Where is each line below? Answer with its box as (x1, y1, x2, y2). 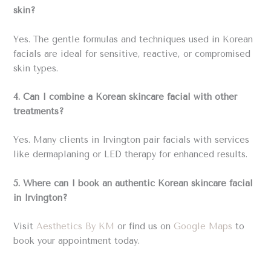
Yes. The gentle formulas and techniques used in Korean (13, 34, 253, 45)
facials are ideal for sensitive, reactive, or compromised (13, 48, 251, 59)
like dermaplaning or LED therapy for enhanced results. (13, 149, 248, 160)
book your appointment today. (13, 236, 140, 247)
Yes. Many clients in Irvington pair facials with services (13, 135, 250, 146)
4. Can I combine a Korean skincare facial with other (13, 91, 238, 102)
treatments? (13, 106, 65, 117)
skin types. (13, 63, 59, 74)
